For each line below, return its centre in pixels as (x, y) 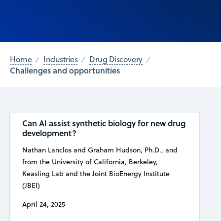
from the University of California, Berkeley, (90, 162)
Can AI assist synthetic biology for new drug (104, 123)
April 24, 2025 (43, 204)
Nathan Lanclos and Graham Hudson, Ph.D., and (100, 150)
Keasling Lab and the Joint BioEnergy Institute (96, 173)
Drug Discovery (116, 59)
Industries (61, 59)
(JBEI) (31, 185)
